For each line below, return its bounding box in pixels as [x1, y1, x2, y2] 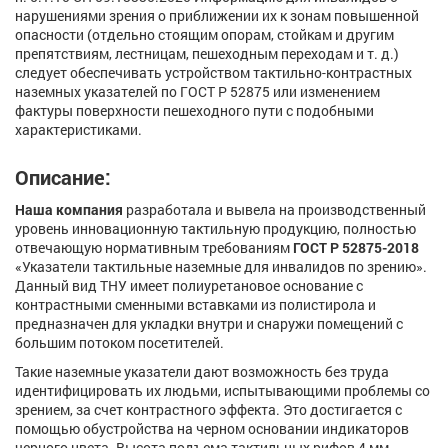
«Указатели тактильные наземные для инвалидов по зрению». [15, 257, 427, 277]
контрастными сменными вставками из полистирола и [15, 295, 376, 315]
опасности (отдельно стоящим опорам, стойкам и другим [15, 25, 394, 45]
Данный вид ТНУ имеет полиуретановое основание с [15, 276, 363, 296]
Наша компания [15, 200, 123, 220]
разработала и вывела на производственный [123, 200, 426, 220]
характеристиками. [15, 120, 142, 140]
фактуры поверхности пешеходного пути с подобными [15, 101, 374, 121]
